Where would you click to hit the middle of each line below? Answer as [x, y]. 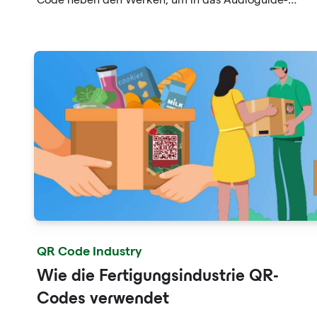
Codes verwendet [103, 300]
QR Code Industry [90, 250]
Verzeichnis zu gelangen [99, 17]
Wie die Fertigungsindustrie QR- [158, 277]
